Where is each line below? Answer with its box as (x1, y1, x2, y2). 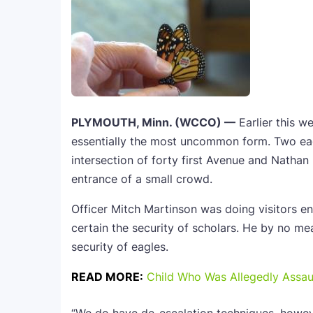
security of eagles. (71, 240, 168, 254)
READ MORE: (71, 270, 143, 284)
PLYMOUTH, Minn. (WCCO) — (71, 115, 235, 129)
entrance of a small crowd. (71, 172, 212, 186)
